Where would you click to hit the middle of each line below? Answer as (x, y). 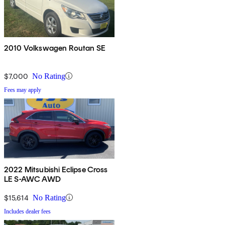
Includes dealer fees (27, 211)
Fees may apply (23, 90)
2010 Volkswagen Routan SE (55, 48)
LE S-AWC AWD (33, 179)
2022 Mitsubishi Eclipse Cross (56, 169)
